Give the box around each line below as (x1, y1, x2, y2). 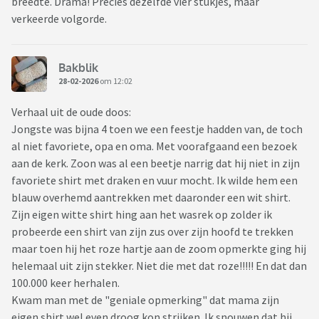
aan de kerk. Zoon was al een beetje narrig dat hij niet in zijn (11, 156, 300, 171)
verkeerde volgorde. (11, 11, 107, 26)
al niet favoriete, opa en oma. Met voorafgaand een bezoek (11, 139, 297, 154)
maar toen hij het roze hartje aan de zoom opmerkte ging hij (11, 241, 306, 256)
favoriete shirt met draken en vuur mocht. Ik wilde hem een (11, 173, 298, 188)
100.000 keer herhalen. (11, 276, 122, 291)
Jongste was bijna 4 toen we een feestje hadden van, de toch (11, 122, 303, 137)
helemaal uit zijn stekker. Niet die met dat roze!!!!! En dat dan (11, 258, 307, 273)
